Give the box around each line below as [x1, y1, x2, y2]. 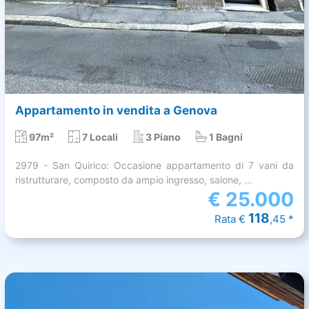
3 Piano [146, 130, 181, 143]
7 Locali [81, 130, 118, 143]
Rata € [215, 212, 248, 226]
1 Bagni [209, 130, 243, 143]
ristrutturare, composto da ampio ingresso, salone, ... [15, 173, 252, 186]
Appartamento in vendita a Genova [15, 103, 217, 117]
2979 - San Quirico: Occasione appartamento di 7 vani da [15, 159, 294, 171]
